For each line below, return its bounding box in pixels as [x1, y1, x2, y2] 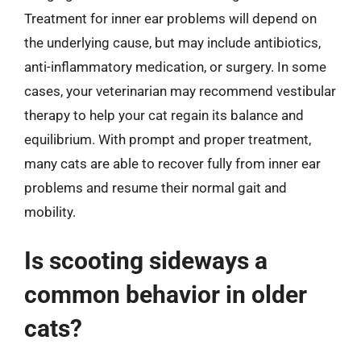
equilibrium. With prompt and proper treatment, [24, 131, 311, 147]
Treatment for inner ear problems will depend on [24, 10, 317, 27]
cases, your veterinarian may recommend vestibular [24, 82, 336, 99]
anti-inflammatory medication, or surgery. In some [24, 58, 326, 75]
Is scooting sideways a [24, 247, 268, 275]
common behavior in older [24, 280, 307, 309]
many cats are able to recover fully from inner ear [24, 155, 321, 172]
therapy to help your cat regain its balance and [24, 106, 304, 123]
